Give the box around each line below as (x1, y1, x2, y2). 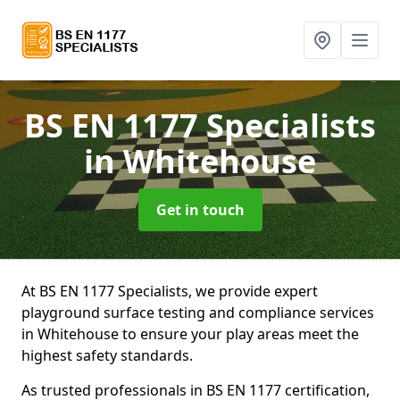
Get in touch (155, 200, 245, 220)
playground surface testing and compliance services (21, 303, 374, 322)
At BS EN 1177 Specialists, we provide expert (21, 281, 318, 301)
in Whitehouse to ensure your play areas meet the (21, 324, 359, 344)
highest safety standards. (21, 346, 193, 365)
